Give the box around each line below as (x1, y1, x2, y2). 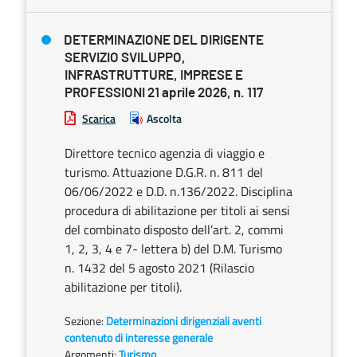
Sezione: (65, 312, 106, 329)
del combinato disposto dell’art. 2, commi (65, 220, 284, 239)
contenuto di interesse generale (65, 329, 213, 346)
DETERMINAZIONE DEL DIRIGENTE (64, 33, 264, 47)
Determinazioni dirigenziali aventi (106, 312, 261, 329)
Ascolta (147, 110, 182, 127)
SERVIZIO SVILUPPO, (65, 51, 186, 65)
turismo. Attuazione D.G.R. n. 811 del (65, 163, 263, 182)
